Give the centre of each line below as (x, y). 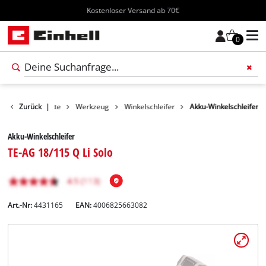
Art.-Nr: (20, 205)
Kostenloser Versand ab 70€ (133, 10)
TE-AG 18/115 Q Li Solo (61, 152)
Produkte (46, 107)
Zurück (31, 107)
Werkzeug (92, 107)
